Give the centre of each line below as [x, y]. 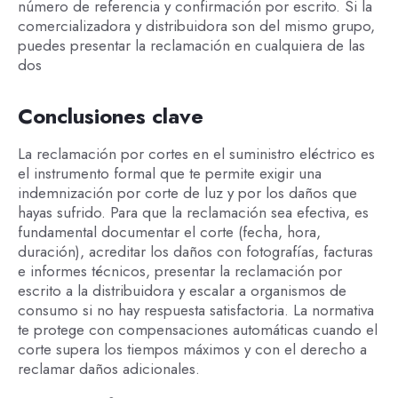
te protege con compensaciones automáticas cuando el [197, 329]
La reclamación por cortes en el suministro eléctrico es [196, 153]
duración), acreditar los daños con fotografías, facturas [195, 251]
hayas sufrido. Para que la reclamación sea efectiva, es [193, 212]
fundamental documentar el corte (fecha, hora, [169, 231]
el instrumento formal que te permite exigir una [169, 173]
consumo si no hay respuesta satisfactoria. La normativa [195, 310]
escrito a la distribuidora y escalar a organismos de [182, 290]
